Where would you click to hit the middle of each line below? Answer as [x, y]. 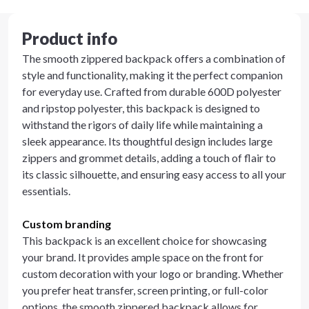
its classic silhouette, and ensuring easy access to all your [154, 174]
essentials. [46, 191]
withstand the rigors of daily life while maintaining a [142, 124]
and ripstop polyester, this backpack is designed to [141, 108]
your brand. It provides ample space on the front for [143, 257]
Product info [70, 38]
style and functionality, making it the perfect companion [152, 75]
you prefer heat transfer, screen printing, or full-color [145, 290]
